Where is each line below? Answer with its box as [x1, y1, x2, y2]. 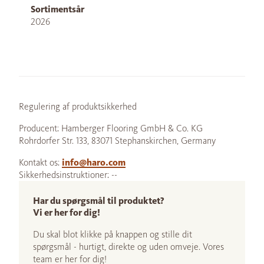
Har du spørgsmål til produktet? [33, 195, 164, 207]
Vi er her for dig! [33, 207, 100, 219]
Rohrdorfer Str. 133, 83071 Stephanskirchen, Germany [19, 135, 216, 147]
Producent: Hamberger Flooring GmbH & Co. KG [19, 123, 203, 134]
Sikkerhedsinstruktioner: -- [19, 169, 117, 181]
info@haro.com [62, 157, 126, 169]
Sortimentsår [31, 4, 84, 15]
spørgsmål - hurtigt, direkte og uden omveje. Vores [33, 241, 224, 253]
